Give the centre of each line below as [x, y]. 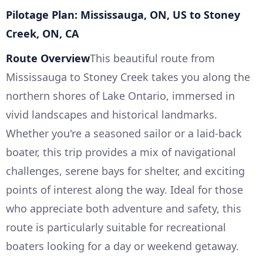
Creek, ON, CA [42, 33]
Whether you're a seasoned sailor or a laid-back [124, 133]
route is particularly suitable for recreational [116, 227]
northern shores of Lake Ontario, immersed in [120, 95]
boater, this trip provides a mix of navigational [121, 152]
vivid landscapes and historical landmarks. [112, 114]
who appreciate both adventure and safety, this [124, 208]
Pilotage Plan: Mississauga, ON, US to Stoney [123, 14]
